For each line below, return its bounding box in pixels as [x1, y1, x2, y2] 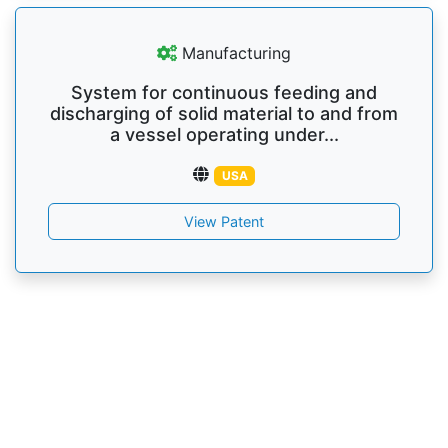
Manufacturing [177, 43, 291, 63]
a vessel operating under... [109, 124, 339, 145]
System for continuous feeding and [71, 82, 377, 103]
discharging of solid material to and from [50, 103, 398, 124]
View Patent [184, 213, 264, 230]
